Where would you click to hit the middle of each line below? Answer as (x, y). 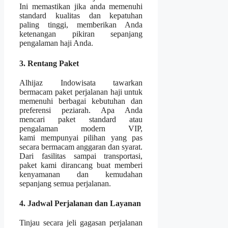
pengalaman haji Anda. (56, 43)
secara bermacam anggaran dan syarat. (81, 147)
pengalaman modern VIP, (81, 128)
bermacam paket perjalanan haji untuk (81, 92)
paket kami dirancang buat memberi (81, 165)
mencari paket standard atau (81, 119)
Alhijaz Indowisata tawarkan (81, 82)
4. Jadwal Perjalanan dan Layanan (80, 204)
